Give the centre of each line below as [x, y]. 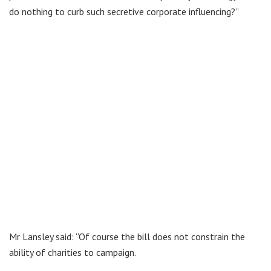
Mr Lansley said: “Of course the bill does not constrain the [127, 236]
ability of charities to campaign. [73, 252]
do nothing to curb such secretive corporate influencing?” [124, 11]
